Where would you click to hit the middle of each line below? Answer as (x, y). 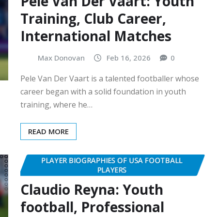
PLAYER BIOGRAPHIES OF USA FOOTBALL (112, 161)
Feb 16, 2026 (129, 57)
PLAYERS (112, 170)
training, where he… (56, 105)
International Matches (96, 36)
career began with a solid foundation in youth (103, 92)
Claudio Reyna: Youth (92, 189)
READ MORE (48, 132)
